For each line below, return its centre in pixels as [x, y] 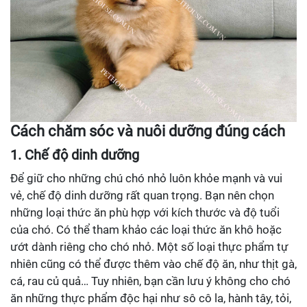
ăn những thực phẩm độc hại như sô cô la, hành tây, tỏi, [151, 298]
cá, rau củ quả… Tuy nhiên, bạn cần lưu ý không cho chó [150, 281]
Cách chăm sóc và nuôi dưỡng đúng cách [148, 131]
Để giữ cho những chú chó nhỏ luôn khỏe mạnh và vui [146, 179]
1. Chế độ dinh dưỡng [75, 155]
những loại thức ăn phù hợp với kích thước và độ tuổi [145, 213]
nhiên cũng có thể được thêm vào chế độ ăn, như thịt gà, [153, 264]
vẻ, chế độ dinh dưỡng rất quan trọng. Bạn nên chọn [142, 196]
